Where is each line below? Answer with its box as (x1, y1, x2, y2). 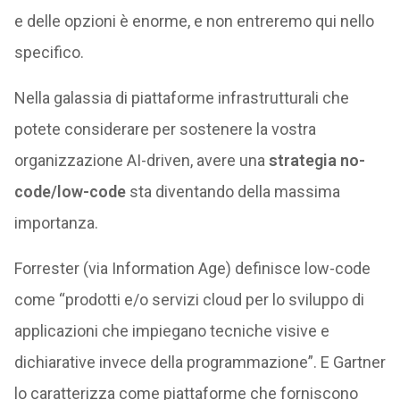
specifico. (13, 43, 84, 62)
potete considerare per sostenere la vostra (13, 120, 316, 138)
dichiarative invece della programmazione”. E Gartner (13, 353, 386, 371)
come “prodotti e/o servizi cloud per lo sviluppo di (13, 290, 364, 309)
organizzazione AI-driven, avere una (13, 151, 269, 170)
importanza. (13, 213, 98, 232)
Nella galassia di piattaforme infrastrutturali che (13, 88, 349, 107)
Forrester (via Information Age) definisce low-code (13, 259, 371, 278)
